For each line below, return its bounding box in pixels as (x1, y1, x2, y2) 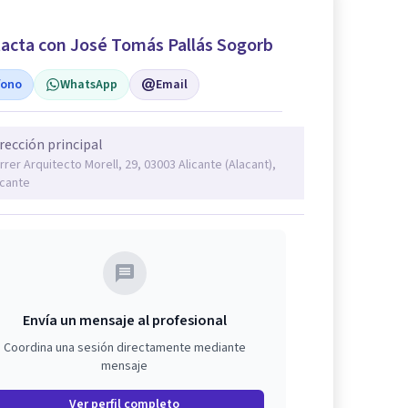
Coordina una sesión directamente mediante (3, 338, 246, 357)
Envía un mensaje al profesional (22, 310, 227, 331)
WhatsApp (60, 75, 117, 94)
